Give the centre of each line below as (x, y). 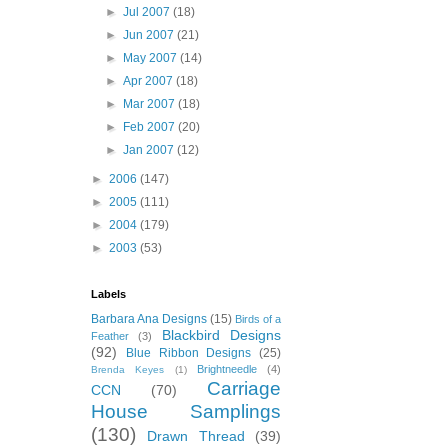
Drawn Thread (196, 436)
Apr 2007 (150, 81)
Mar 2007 (151, 104)
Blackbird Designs (221, 335)
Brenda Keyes (128, 369)
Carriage (244, 388)
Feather (110, 336)
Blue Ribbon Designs (188, 353)
